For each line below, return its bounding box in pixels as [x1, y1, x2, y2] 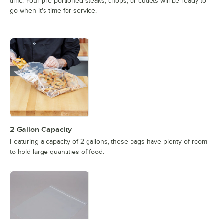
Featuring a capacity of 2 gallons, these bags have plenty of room [10, 138, 207, 146]
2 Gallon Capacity [10, 125, 72, 134]
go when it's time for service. [10, 7, 97, 15]
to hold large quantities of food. [10, 148, 104, 156]
